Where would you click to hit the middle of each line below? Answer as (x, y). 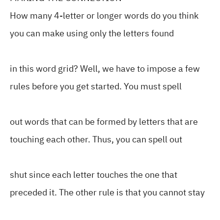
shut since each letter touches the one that (94, 175)
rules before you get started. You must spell (96, 86)
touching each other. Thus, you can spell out (96, 139)
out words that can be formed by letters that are (104, 122)
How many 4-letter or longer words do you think (104, 15)
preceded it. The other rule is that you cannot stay (107, 192)
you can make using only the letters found (92, 33)
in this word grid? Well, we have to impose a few (105, 69)
